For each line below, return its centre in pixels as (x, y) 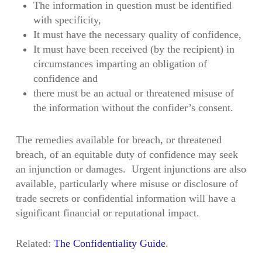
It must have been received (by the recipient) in (134, 49)
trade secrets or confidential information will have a (125, 199)
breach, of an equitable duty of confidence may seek (127, 155)
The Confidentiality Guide (109, 244)
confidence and (65, 79)
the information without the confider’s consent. (133, 108)
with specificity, (67, 20)
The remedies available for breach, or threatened (118, 140)
